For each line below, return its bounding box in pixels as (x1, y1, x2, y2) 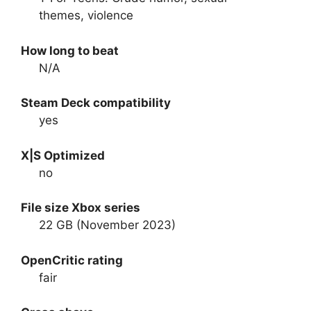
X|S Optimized (21, 148, 105, 162)
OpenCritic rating (21, 253, 123, 267)
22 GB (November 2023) (38, 218, 176, 233)
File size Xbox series (21, 201, 140, 215)
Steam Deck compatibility (21, 96, 171, 110)
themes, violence (38, 8, 133, 23)
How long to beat (21, 43, 119, 58)
